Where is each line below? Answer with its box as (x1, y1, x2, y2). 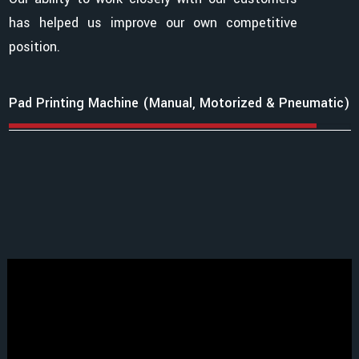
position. (8, 38, 60, 57)
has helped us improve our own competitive (8, 14, 297, 33)
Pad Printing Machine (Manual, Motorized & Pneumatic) (8, 94, 350, 113)
